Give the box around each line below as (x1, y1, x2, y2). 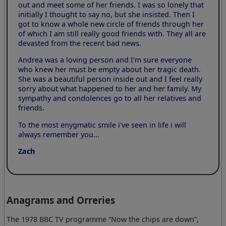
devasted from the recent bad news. (18, 38, 142, 48)
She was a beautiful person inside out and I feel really (18, 74, 203, 84)
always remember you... (18, 129, 100, 139)
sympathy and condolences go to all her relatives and (18, 93, 202, 103)
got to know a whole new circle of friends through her (18, 19, 204, 29)
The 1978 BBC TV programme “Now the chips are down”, (7, 214, 199, 224)
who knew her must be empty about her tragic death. (18, 65, 201, 75)
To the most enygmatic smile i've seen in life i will (18, 120, 187, 130)
